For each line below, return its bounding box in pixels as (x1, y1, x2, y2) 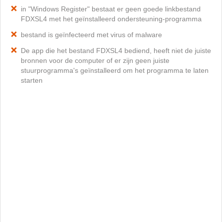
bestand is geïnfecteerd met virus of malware (21, 31, 162, 39)
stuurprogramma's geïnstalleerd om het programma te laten (21, 66, 209, 74)
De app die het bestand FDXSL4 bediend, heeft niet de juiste (21, 47, 211, 55)
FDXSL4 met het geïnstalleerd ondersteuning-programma (21, 15, 202, 23)
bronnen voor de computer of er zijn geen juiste (21, 56, 169, 64)
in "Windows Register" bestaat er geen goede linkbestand (21, 5, 201, 13)
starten (21, 76, 43, 84)
